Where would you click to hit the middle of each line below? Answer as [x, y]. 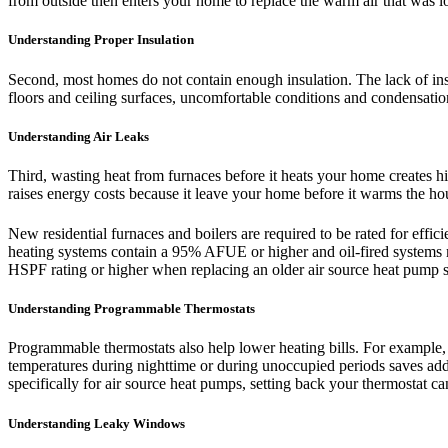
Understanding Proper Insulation [101, 40]
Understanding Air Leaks [78, 136]
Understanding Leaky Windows [96, 423]
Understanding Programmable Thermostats [131, 309]
